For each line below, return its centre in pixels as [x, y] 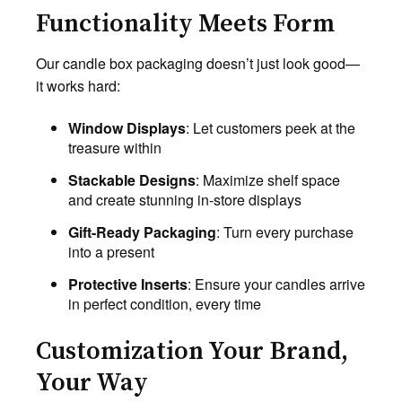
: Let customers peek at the [271, 127]
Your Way [92, 382]
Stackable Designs [132, 179]
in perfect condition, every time [165, 303]
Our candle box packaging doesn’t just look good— [198, 63]
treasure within [115, 147]
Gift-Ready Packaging [142, 232]
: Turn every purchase [285, 232]
